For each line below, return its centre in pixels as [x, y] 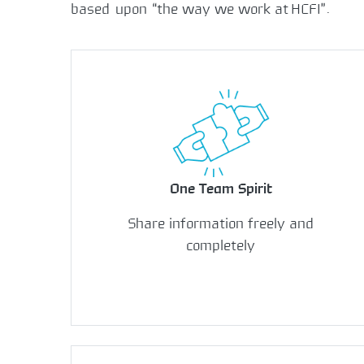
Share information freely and [221, 224]
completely [221, 246]
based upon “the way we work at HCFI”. [200, 9]
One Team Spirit [221, 189]
